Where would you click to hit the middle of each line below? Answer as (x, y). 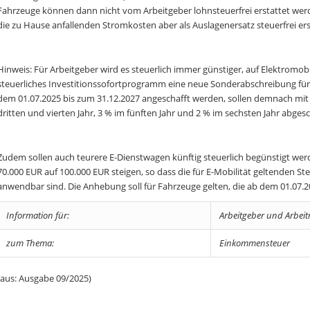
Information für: (37, 216)
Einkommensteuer (254, 243)
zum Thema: (30, 243)
